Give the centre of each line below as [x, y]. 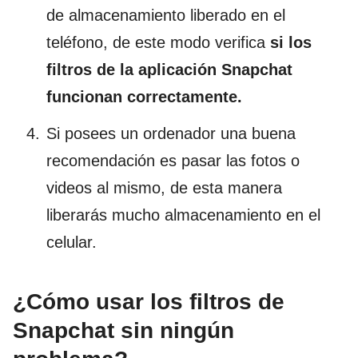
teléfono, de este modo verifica [158, 43]
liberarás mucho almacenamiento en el [183, 215]
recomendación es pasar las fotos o [173, 161]
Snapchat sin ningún [123, 331]
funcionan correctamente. [144, 97]
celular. [72, 243]
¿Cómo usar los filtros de [149, 302]
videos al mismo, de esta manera [164, 188]
